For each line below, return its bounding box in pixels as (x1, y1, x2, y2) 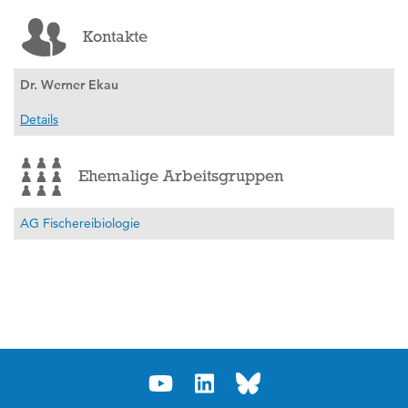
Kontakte (82, 27, 148, 46)
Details (20, 110, 58, 127)
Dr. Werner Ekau (20, 76, 118, 93)
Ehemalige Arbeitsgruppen (77, 167, 283, 186)
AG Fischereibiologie (20, 215, 140, 232)
